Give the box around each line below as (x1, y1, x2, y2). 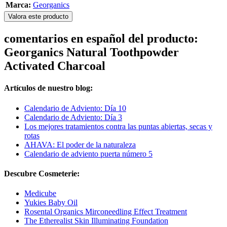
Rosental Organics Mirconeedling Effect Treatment (24, 207, 187, 216)
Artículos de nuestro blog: (4, 84, 93, 93)
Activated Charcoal (4, 59, 105, 73)
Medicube (24, 189, 56, 198)
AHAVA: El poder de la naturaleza (24, 140, 136, 149)
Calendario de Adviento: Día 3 (24, 112, 122, 122)
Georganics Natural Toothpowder (4, 46, 179, 59)
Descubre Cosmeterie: (4, 169, 80, 178)
